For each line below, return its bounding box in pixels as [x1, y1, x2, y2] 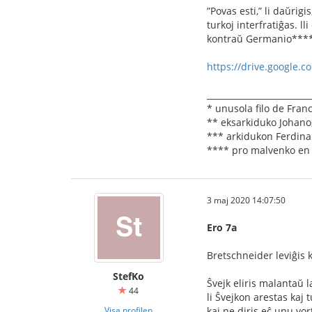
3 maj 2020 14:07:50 [207, 194, 286, 205]
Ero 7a [207, 221, 237, 234]
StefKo [113, 270, 144, 283]
